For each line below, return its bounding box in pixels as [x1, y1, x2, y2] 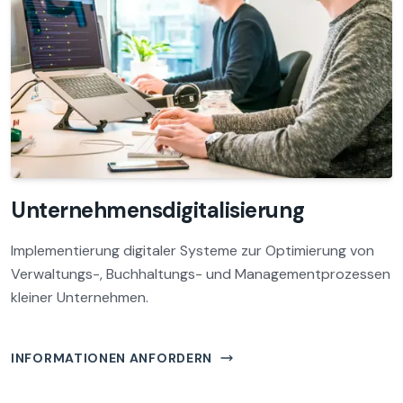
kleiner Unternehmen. [11, 288, 148, 307]
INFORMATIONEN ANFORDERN [11, 350, 213, 366]
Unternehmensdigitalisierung [11, 196, 305, 224]
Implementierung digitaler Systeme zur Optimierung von [11, 241, 374, 260]
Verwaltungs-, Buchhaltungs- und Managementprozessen [11, 264, 390, 283]
